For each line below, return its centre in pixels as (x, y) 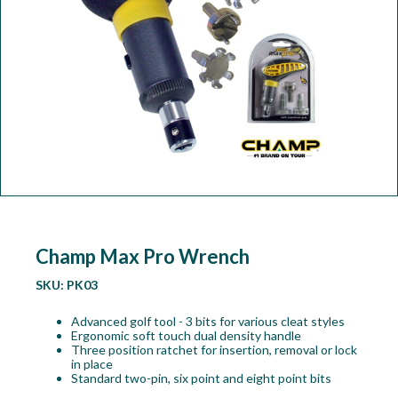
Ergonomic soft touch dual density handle (186, 336)
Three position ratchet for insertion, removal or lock (214, 350)
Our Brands (45, 100)
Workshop (43, 22)
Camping (37, 61)
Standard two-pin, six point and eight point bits (201, 378)
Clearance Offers (62, 139)
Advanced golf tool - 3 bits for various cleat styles (207, 322)
